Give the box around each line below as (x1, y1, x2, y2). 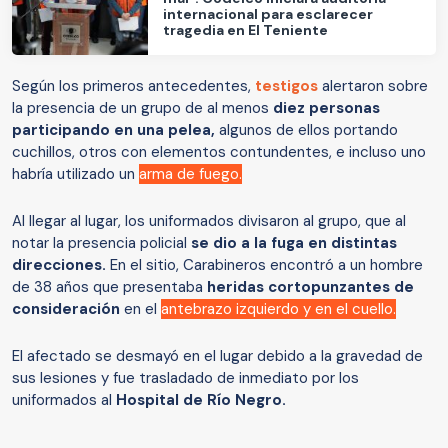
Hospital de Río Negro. (116, 390, 286, 411)
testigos (255, 76, 318, 97)
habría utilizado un (12, 164, 139, 185)
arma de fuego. (139, 164, 242, 185)
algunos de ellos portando (215, 120, 398, 141)
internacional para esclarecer (163, 4, 374, 23)
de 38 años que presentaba (12, 277, 207, 298)
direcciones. (12, 255, 106, 276)
